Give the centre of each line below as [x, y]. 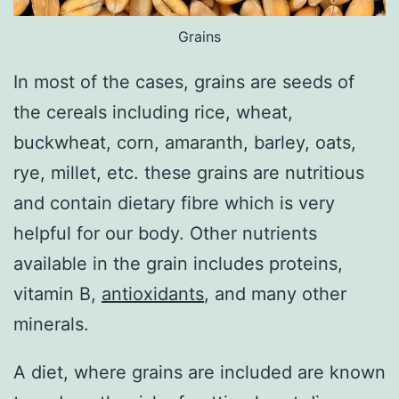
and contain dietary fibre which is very [174, 204]
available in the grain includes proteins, [178, 264]
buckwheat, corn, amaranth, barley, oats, [185, 143]
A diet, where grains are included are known [199, 373]
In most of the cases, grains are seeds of [184, 82]
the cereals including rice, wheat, [153, 113]
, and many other [275, 294]
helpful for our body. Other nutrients [165, 234]
